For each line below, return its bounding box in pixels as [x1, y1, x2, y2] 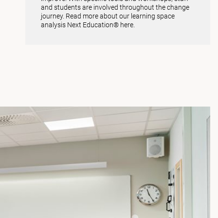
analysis [40, 20, 67, 29]
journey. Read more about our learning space [40, 12, 175, 20]
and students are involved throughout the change [40, 3, 189, 11]
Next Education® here [67, 20, 133, 29]
